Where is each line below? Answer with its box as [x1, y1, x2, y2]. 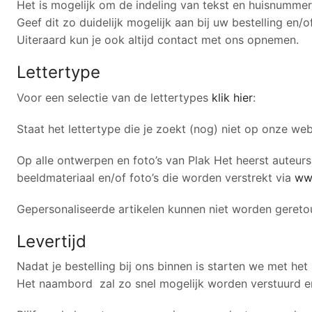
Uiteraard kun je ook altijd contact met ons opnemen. [17, 32, 299, 47]
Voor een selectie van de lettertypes [17, 90, 212, 104]
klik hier [212, 90, 253, 104]
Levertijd [17, 231, 86, 251]
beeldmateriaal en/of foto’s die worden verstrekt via [17, 170, 295, 185]
